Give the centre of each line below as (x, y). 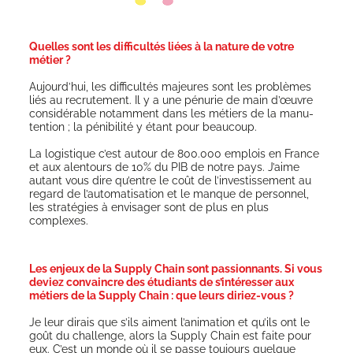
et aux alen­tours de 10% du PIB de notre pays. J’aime (164, 167)
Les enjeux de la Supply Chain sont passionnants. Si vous (175, 268)
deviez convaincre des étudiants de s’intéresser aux (161, 281)
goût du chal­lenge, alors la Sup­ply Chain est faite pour (170, 335)
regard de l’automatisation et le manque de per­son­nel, (169, 194)
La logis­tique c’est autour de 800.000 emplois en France (174, 154)
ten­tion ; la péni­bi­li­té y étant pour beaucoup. (144, 127)
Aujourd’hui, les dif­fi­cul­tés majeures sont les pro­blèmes (170, 87)
